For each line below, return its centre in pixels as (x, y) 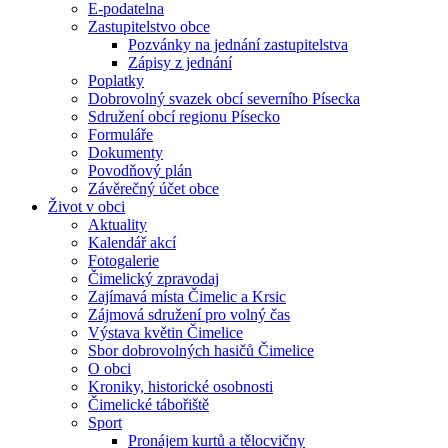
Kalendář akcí (132, 242)
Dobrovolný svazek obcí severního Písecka (224, 98)
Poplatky (116, 80)
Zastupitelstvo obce (149, 26)
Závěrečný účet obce (153, 188)
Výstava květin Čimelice (165, 332)
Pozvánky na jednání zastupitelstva (238, 44)
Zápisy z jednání (180, 62)
